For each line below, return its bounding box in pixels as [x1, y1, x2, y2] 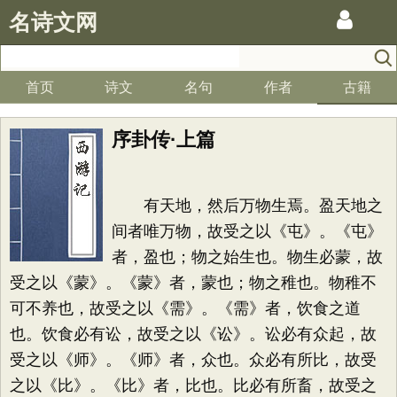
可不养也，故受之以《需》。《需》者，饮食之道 [10, 300, 361, 317]
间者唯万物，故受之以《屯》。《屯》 [112, 222, 383, 240]
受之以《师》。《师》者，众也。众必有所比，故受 [10, 351, 377, 369]
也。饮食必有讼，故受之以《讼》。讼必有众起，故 [10, 325, 377, 343]
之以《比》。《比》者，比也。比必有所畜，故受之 [10, 377, 377, 394]
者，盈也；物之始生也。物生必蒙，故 [112, 248, 383, 266]
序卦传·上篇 [112, 128, 215, 151]
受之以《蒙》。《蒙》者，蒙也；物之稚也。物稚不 [10, 274, 377, 292]
